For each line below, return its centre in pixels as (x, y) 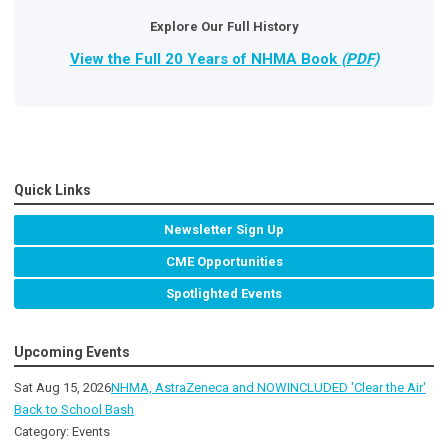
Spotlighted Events (224, 294)
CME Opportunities (224, 262)
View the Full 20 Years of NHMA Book (205, 59)
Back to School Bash (74, 410)
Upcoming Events (72, 352)
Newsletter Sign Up (224, 230)
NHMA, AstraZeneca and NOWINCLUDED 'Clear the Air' (268, 388)
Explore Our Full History (224, 27)
